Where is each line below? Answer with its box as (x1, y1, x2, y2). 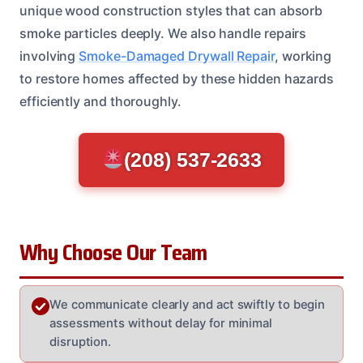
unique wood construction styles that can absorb (19, 2, 323, 19)
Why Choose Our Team (19, 235, 207, 270)
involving (19, 47, 79, 64)
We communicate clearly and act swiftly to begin (49, 297, 326, 312)
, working (274, 47, 332, 64)
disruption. (49, 334, 112, 349)
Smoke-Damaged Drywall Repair (79, 47, 275, 64)
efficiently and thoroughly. (19, 92, 181, 109)
